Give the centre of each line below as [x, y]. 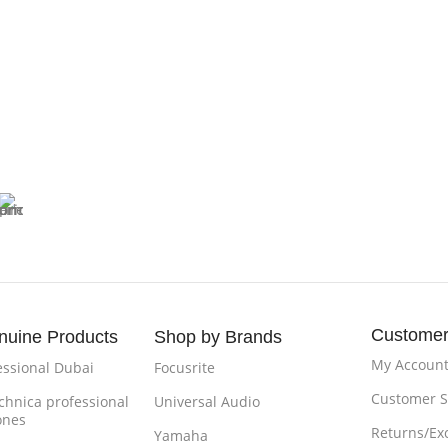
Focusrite [185, 368]
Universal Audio [207, 402]
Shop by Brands [218, 337]
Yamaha [181, 436]
